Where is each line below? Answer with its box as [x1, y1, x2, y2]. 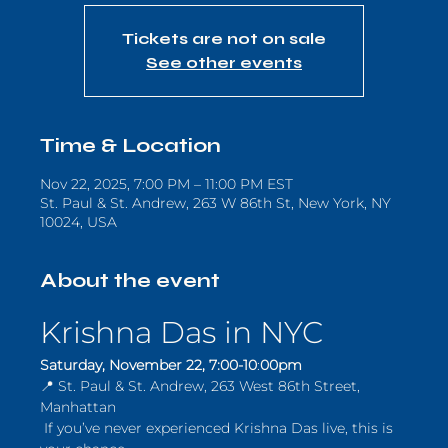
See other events [146, 53, 302, 72]
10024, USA [40, 213, 117, 231]
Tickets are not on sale [122, 29, 326, 48]
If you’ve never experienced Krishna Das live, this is [40, 419, 397, 437]
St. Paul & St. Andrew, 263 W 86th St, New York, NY [40, 194, 391, 212]
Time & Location [40, 133, 221, 158]
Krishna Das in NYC [40, 314, 323, 351]
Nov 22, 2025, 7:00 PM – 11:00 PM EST [40, 175, 293, 193]
